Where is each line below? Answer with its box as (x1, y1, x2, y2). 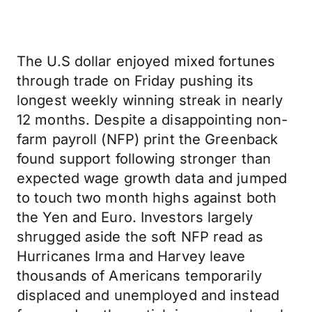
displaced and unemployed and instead (17, 287, 280, 304)
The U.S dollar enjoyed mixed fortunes (17, 53, 276, 70)
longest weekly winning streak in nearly (17, 92, 283, 109)
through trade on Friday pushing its (17, 72, 253, 89)
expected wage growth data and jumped (17, 170, 288, 187)
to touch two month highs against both (17, 189, 277, 206)
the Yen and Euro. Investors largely (17, 209, 253, 226)
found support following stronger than (17, 150, 272, 167)
